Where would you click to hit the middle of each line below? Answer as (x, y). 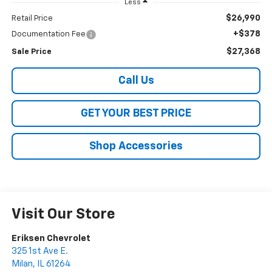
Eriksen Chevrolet (51, 239)
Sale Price (31, 52)
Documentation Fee (48, 35)
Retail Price (32, 19)
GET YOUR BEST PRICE (136, 114)
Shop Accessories (136, 147)
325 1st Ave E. (39, 251)
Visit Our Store (63, 215)
